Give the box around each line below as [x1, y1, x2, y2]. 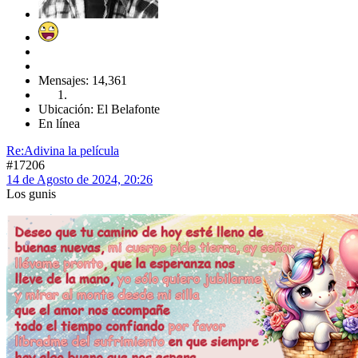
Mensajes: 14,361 [38, 74, 127, 88]
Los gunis [6, 187, 56, 201]
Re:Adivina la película [6, 144, 119, 158]
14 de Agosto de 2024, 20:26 [6, 173, 153, 187]
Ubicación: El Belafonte [38, 102, 160, 117]
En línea [38, 117, 80, 131]
